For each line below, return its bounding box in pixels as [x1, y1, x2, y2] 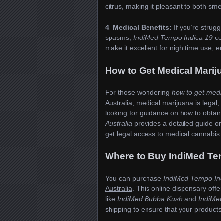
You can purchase [105, 174, 163, 182]
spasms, [105, 34, 133, 42]
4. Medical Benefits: [105, 23, 172, 32]
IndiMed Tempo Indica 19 [133, 34, 213, 42]
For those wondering [105, 88, 172, 97]
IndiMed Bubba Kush [117, 194, 183, 203]
